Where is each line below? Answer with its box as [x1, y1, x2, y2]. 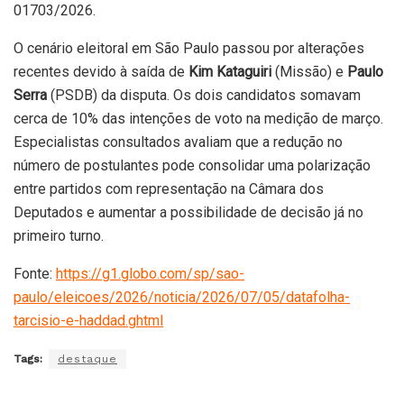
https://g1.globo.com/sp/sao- [56, 265, 244, 283]
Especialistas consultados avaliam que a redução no [14, 133, 343, 151]
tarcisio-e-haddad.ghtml [14, 312, 163, 330]
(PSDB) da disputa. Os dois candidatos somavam [47, 87, 361, 105]
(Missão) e [271, 63, 347, 81]
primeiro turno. [14, 227, 104, 245]
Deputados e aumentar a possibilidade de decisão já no [14, 204, 363, 222]
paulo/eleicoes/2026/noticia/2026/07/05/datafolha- [14, 289, 350, 307]
